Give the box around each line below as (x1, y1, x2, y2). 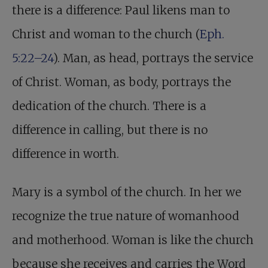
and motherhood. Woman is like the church (12, 233, 254, 248)
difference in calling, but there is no (12, 123, 208, 138)
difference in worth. (12, 147, 119, 162)
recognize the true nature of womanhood (12, 209, 239, 224)
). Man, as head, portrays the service (53, 51, 253, 66)
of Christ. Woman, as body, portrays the (12, 75, 231, 90)
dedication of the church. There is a (12, 99, 206, 114)
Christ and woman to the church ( (12, 27, 200, 42)
